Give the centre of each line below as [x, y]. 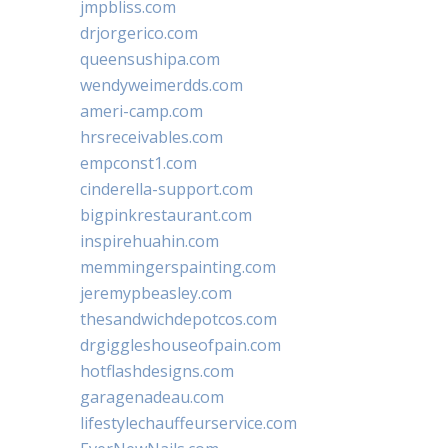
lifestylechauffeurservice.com [188, 422]
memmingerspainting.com [178, 266]
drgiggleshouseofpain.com [180, 344]
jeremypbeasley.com [156, 292]
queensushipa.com [150, 58]
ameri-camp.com [141, 110]
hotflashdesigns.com [157, 370]
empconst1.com [138, 162]
